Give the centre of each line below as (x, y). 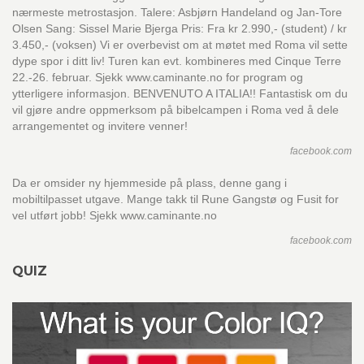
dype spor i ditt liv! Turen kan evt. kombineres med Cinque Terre (177, 61)
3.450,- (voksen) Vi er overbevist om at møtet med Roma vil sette (180, 45)
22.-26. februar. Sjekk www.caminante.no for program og (158, 77)
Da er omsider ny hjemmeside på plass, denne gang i (149, 183)
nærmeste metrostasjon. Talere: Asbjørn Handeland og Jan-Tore (177, 12)
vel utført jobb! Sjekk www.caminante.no (115, 215)
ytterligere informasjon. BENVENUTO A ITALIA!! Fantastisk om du (180, 93)
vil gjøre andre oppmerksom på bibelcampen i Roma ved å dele (175, 110)
